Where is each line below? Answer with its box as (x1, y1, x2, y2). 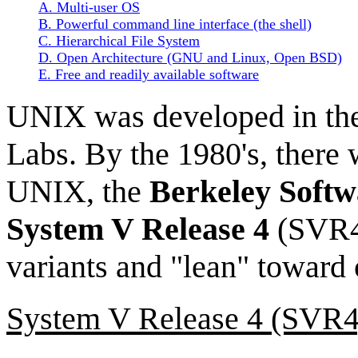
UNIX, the (6, 173, 149, 209)
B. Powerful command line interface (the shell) (38, 16, 312, 32)
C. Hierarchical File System (38, 33, 200, 49)
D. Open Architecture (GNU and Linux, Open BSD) (38, 50, 342, 66)
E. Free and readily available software (38, 66, 259, 82)
